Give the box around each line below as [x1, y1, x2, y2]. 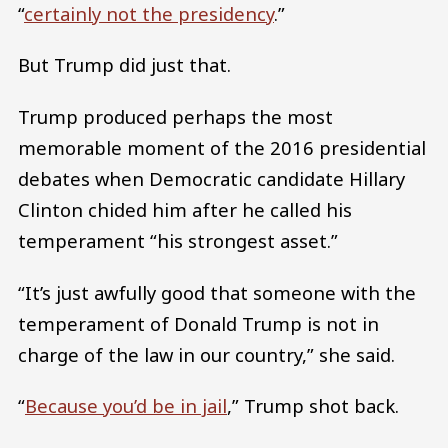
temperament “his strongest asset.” [18, 228, 338, 254]
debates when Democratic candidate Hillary [18, 166, 405, 192]
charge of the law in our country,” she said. [18, 341, 395, 367]
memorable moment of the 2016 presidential [18, 135, 426, 161]
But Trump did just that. [18, 52, 231, 78]
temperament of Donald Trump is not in [18, 310, 379, 336]
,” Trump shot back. [227, 393, 399, 419]
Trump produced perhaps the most [18, 104, 333, 130]
